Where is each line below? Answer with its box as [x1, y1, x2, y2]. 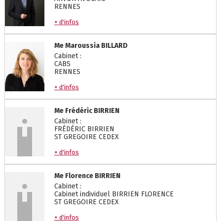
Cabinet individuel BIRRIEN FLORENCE [54, 190, 174, 198]
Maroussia [65, 41, 100, 50]
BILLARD [101, 41, 128, 50]
